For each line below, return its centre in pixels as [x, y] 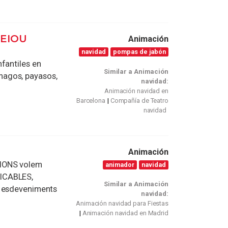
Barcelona [91, 100]
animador [120, 164]
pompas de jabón [140, 52]
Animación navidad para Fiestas [122, 204]
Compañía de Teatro [139, 100]
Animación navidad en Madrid [125, 213]
